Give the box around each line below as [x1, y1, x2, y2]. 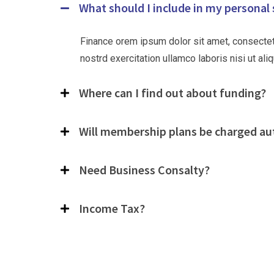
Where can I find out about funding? [79, 85, 266, 100]
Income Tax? [79, 201, 145, 216]
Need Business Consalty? [79, 162, 210, 177]
